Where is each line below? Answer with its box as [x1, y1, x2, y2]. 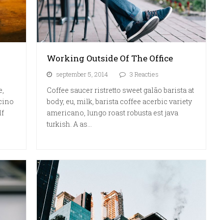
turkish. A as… [47, 119, 92, 129]
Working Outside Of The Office [47, 52, 173, 64]
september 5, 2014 [56, 69, 109, 79]
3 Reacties [130, 69, 159, 79]
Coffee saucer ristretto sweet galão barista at [47, 85, 194, 95]
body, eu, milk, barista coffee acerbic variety [47, 96, 192, 106]
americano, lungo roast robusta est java [47, 108, 179, 117]
